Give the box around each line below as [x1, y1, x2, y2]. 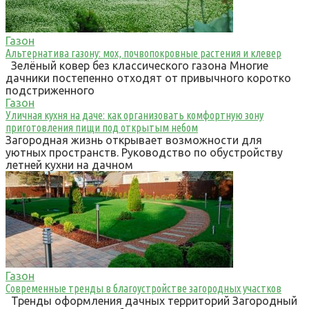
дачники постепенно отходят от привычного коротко [6, 71, 291, 84]
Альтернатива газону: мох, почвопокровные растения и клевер [6, 46, 281, 59]
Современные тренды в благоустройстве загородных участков [6, 281, 281, 295]
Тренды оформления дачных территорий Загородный [6, 294, 297, 307]
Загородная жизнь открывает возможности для [6, 133, 262, 146]
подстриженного [6, 83, 94, 97]
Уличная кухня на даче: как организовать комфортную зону [6, 108, 263, 121]
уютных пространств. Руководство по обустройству [6, 146, 283, 159]
